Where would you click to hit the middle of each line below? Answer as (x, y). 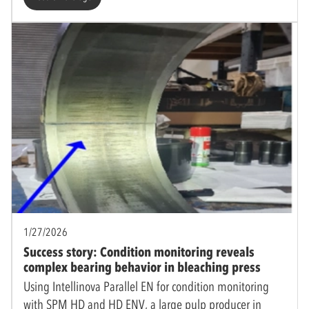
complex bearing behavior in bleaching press (142, 267)
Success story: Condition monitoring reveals (139, 252)
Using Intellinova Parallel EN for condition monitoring (146, 286)
